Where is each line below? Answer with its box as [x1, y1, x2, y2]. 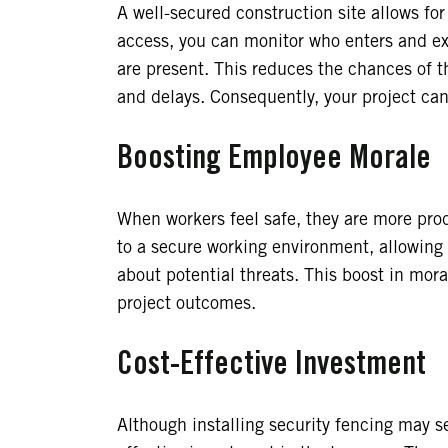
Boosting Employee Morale [117, 145, 431, 173]
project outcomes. [117, 296, 256, 312]
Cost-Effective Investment [117, 351, 426, 379]
